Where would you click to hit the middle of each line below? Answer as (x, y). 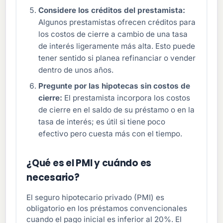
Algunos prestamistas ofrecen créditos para (117, 22)
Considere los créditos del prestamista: (112, 10)
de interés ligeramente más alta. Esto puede (117, 46)
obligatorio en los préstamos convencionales (107, 208)
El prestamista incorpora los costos (126, 98)
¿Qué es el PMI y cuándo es (89, 163)
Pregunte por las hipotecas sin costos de (114, 86)
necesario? (53, 177)
